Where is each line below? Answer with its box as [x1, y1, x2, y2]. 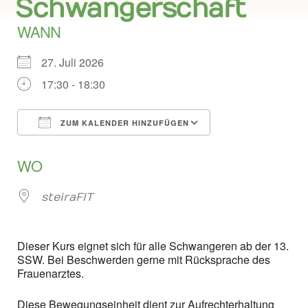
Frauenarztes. [17, 265, 84, 281]
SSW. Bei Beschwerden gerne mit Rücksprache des [17, 252, 270, 267]
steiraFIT [41, 191, 93, 203]
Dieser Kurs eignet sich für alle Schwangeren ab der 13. [17, 238, 289, 254]
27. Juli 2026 [41, 54, 115, 70]
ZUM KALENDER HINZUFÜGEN [58, 118, 189, 128]
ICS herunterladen [41, 142, 148, 154]
